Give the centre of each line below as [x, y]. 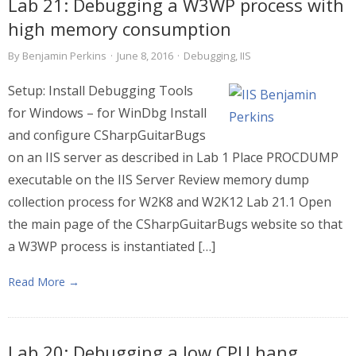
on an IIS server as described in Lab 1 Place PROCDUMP [173, 157]
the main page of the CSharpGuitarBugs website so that [175, 224]
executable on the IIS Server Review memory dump [159, 180]
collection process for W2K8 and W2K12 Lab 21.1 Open [170, 202]
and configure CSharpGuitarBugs [107, 135]
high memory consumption [120, 29]
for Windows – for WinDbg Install [107, 113]
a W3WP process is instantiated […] [112, 246]
